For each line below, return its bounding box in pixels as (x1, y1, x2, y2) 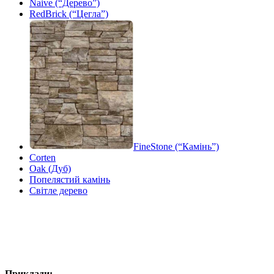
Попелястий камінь (29, 174, 110, 185)
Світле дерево (29, 185, 87, 196)
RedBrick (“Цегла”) (29, 9, 108, 20)
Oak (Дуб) (29, 163, 71, 174)
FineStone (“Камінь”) (133, 141, 219, 152)
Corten (29, 152, 56, 163)
